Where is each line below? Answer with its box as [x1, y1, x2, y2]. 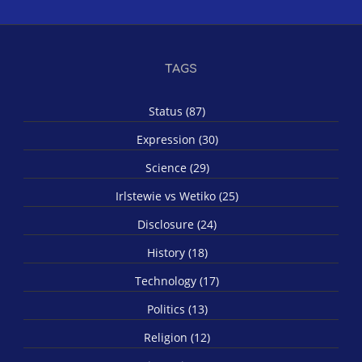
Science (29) [145, 159, 209, 175]
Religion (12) [144, 329, 210, 345]
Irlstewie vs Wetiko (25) [116, 187, 238, 204]
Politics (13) [146, 301, 208, 317]
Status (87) [149, 103, 205, 119]
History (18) [146, 244, 208, 260]
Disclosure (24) [137, 216, 217, 232]
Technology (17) [135, 272, 219, 288]
